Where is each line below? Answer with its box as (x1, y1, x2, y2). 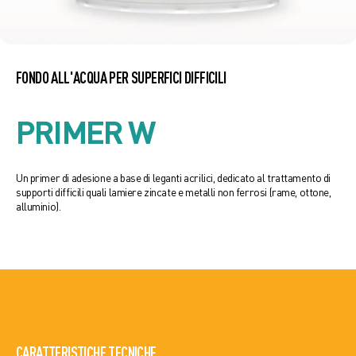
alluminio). (16, 199, 61, 214)
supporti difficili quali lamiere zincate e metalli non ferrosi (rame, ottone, (16, 185, 331, 199)
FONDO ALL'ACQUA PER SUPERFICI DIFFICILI (16, 68, 226, 87)
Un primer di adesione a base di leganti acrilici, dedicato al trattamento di (16, 171, 331, 185)
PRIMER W (16, 111, 155, 151)
